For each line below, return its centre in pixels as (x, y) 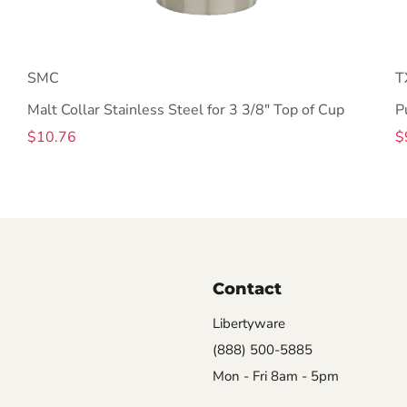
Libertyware (249, 323)
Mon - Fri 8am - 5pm (276, 376)
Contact (247, 288)
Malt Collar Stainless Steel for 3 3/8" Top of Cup (185, 109)
